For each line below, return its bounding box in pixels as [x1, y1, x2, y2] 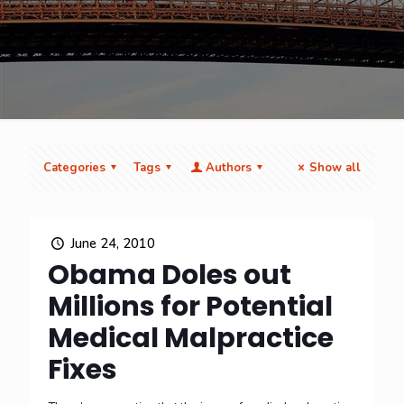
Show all [309, 160, 361, 176]
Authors [205, 160, 252, 176]
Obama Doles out [48, 256, 291, 294]
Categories [43, 160, 106, 176]
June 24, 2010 [70, 234, 155, 252]
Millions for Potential [48, 288, 333, 326]
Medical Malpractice [48, 319, 334, 357]
